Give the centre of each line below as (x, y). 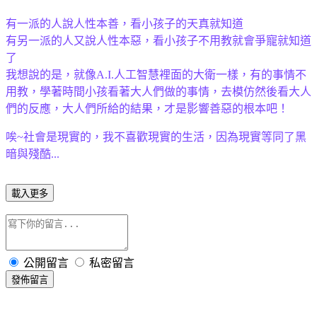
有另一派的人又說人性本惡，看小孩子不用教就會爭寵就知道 (158, 40)
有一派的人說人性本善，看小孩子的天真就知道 (125, 23)
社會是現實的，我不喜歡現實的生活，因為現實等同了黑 (165, 137)
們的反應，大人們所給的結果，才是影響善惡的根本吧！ (147, 108)
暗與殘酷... (33, 154)
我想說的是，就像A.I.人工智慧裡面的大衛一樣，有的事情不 (156, 74)
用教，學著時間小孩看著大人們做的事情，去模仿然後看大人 (158, 91)
